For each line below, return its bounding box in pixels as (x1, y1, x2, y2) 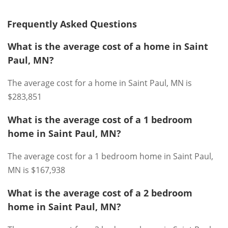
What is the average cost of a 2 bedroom (8, 187, 192, 199)
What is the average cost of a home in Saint (8, 40, 208, 52)
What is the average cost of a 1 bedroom (8, 113, 192, 126)
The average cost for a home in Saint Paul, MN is (8, 77, 192, 89)
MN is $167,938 (8, 164, 65, 176)
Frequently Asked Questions (7, 18, 137, 30)
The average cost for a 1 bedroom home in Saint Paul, (8, 151, 213, 162)
